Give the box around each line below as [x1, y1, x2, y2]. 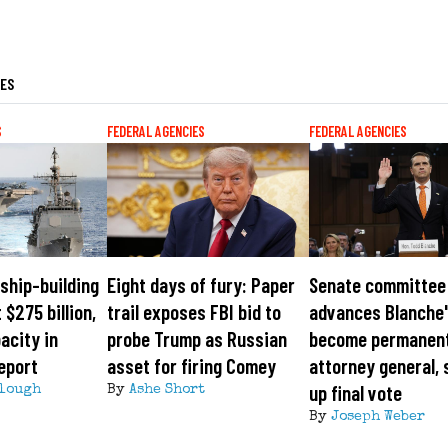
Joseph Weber [331, 410, 426, 425]
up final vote [309, 380, 403, 406]
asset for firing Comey [106, 353, 276, 379]
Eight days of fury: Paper [106, 272, 295, 298]
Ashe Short [128, 383, 205, 398]
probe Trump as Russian [106, 326, 287, 352]
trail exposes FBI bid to [106, 299, 281, 325]
